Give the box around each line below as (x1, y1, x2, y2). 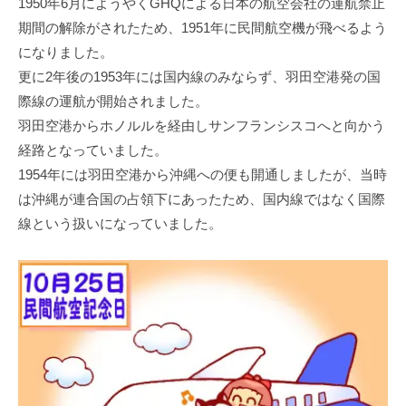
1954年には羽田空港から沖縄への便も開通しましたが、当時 (18, 167, 387, 183)
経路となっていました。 (18, 142, 168, 159)
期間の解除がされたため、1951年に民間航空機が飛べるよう (18, 20, 387, 36)
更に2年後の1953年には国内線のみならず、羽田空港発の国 (18, 69, 381, 85)
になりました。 (18, 44, 113, 61)
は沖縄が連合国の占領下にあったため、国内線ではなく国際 (18, 191, 385, 208)
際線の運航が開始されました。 (18, 93, 208, 110)
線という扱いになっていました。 (18, 216, 222, 232)
